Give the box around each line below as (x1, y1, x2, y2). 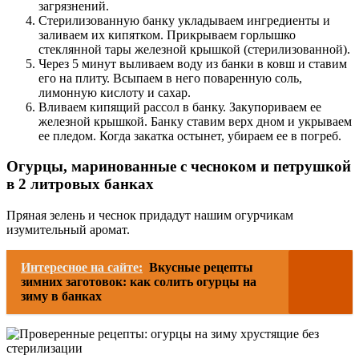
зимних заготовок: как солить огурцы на (21, 275, 256, 289)
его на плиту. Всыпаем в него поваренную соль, (38, 71, 302, 85)
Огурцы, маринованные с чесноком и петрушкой (6, 158, 351, 175)
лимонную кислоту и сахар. (38, 85, 191, 99)
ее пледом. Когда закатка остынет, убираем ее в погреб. (38, 128, 341, 143)
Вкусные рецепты (149, 260, 253, 275)
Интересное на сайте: (21, 260, 143, 275)
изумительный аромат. (6, 223, 130, 237)
